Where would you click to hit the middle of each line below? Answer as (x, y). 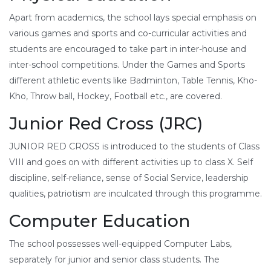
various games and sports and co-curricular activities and (128, 33)
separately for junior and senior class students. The (114, 259)
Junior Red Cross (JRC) (106, 123)
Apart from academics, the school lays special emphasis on (133, 17)
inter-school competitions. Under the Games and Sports (127, 64)
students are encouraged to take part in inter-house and (128, 49)
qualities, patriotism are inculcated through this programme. (135, 193)
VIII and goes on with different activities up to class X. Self (131, 162)
